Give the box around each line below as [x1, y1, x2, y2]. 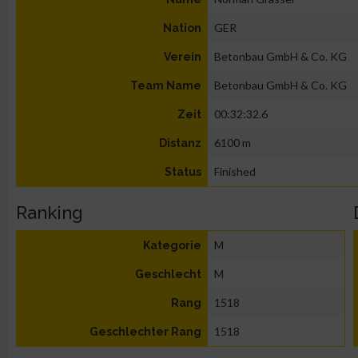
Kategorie [143, 239, 201, 252]
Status [165, 165, 201, 178]
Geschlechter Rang [89, 325, 201, 338]
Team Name [130, 79, 201, 92]
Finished [214, 165, 256, 178]
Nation [163, 22, 201, 34]
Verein [164, 50, 201, 63]
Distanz [159, 137, 201, 149]
